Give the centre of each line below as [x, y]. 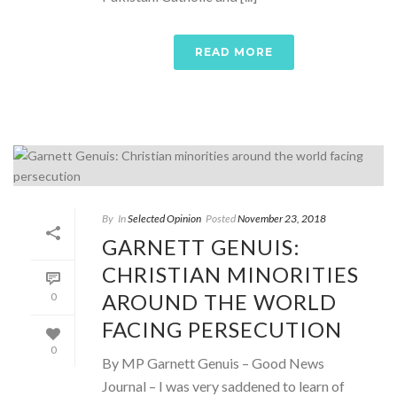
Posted [221, 218]
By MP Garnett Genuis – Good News [213, 362]
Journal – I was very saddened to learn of [223, 385]
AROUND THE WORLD [219, 301]
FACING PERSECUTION [222, 329]
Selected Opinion [164, 218]
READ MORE [234, 51]
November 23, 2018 [282, 218]
